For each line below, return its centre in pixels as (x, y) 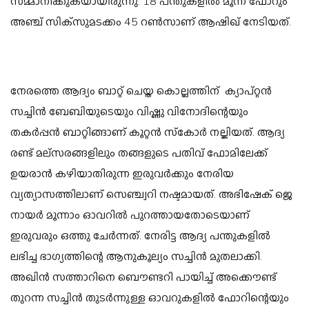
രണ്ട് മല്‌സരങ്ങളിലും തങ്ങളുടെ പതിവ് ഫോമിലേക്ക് (139, 153)
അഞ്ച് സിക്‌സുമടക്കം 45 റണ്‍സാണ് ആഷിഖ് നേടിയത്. (151, 22)
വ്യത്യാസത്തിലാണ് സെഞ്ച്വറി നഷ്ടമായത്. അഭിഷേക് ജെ (151, 195)
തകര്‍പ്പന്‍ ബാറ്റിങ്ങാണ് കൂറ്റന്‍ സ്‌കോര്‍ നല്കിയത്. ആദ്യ (148, 133)
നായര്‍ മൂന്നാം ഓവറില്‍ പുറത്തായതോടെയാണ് (130, 216)
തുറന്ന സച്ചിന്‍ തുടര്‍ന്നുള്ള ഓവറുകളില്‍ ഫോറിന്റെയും (150, 298)
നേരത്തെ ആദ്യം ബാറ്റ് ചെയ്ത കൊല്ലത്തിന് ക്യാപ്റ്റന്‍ (141, 91)
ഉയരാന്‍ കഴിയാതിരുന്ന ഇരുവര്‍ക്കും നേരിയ (122, 174)
